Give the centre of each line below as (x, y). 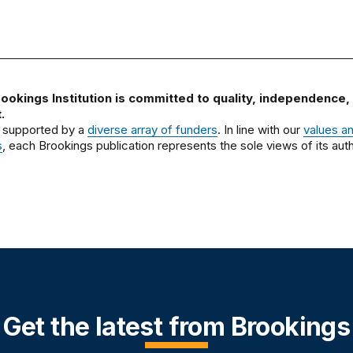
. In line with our (260, 130)
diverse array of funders (152, 130)
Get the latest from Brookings (176, 327)
